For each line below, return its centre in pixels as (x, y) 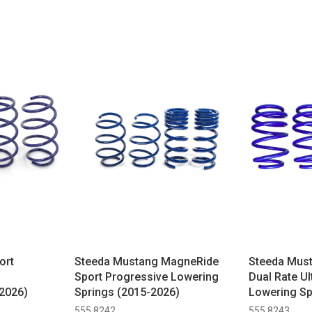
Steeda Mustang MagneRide (146, 262)
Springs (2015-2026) (127, 292)
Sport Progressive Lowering (146, 277)
